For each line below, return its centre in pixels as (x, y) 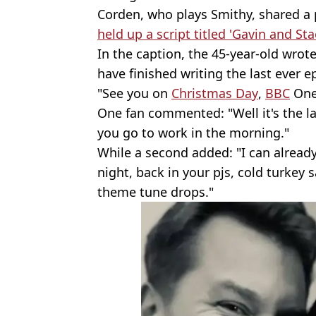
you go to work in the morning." (193, 133)
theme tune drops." (156, 192)
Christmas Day (215, 93)
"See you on (134, 93)
